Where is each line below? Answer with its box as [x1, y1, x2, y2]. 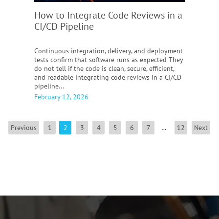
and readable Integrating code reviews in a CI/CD [34, 73, 181, 82]
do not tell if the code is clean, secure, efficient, [34, 64, 174, 73]
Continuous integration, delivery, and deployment [34, 46, 183, 55]
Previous [11, 123, 37, 132]
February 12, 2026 [34, 92, 88, 101]
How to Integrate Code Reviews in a [34, 9, 182, 22]
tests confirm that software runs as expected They [34, 55, 183, 64]
